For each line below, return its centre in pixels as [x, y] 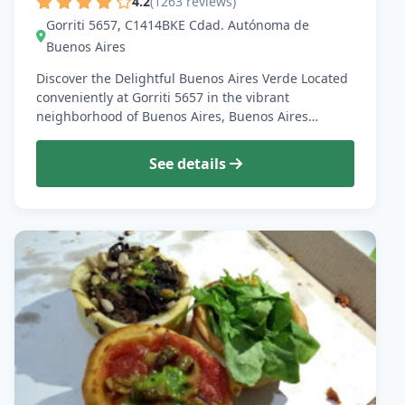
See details [189, 164]
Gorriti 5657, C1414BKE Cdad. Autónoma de [178, 25]
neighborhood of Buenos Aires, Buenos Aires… [177, 117]
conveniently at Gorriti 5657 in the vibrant [163, 98]
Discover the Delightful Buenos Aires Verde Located [192, 79]
